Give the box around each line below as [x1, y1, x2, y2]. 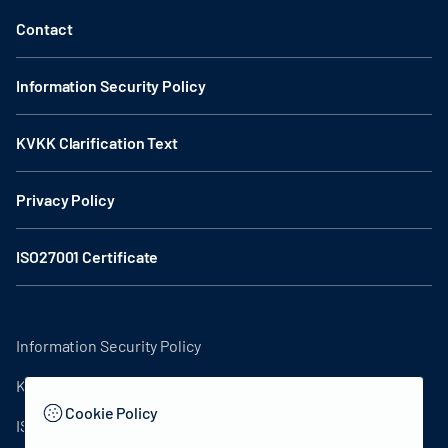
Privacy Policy [16, 189, 115, 209]
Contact [16, 18, 73, 38]
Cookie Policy [65, 403, 158, 422]
